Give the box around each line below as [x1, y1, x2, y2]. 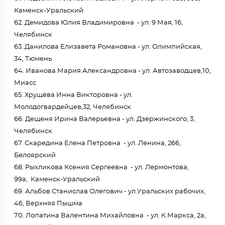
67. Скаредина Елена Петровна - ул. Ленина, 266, [14, 140, 181, 147]
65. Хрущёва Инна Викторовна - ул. [14, 92, 133, 98]
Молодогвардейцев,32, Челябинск [14, 104, 131, 110]
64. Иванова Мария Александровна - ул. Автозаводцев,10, [14, 68, 211, 74]
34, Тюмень [14, 56, 52, 62]
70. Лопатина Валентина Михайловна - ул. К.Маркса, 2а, [14, 212, 206, 219]
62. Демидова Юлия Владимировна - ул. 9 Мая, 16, [14, 20, 183, 26]
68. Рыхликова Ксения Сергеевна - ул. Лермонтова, [14, 164, 189, 171]
